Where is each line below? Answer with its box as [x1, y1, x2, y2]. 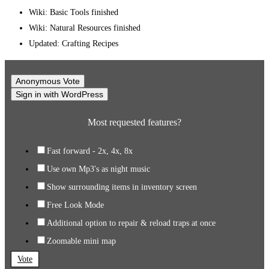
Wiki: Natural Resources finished [29, 23, 141, 33]
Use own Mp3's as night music [47, 164, 150, 174]
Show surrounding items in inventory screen [47, 182, 197, 192]
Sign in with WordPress [16, 89, 103, 100]
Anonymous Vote [16, 76, 80, 86]
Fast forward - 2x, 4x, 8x [47, 146, 133, 156]
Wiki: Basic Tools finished [29, 8, 118, 17]
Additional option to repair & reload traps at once [47, 218, 216, 228]
